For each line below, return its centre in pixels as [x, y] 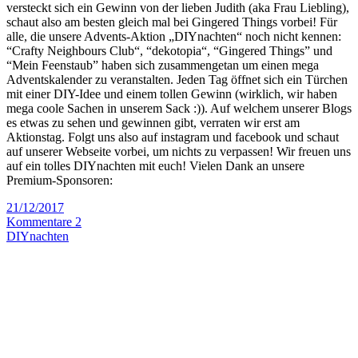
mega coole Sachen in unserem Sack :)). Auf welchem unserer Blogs [179, 108]
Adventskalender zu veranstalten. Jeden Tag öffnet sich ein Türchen [177, 79]
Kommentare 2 [44, 221]
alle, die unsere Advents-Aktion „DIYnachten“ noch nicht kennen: [174, 36]
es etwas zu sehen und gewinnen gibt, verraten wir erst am [153, 122]
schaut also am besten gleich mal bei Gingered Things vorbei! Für [172, 22]
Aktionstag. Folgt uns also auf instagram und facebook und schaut [173, 137]
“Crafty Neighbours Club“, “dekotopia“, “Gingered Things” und [169, 50]
